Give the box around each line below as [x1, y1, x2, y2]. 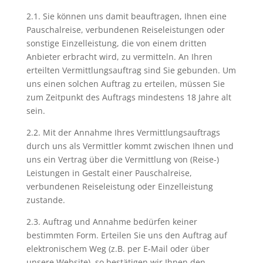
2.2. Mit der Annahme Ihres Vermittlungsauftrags [26, 127, 220, 138]
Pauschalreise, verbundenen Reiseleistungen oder [26, 24, 225, 35]
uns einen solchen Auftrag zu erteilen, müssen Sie [26, 78, 225, 89]
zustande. [26, 194, 65, 205]
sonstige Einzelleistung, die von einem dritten [26, 38, 207, 49]
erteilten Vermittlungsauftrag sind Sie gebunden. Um [26, 65, 236, 76]
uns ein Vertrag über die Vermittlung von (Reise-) [26, 154, 219, 165]
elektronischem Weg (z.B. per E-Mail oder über [26, 243, 210, 254]
